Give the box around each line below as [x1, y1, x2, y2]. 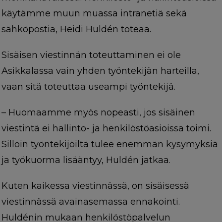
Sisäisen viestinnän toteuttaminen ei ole [1, 50, 181, 61]
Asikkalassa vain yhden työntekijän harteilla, [1, 65, 199, 77]
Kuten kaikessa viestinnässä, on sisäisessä [1, 180, 189, 192]
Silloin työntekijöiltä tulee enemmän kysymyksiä [1, 139, 218, 150]
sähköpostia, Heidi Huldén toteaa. [1, 24, 151, 35]
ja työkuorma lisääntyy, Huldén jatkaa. [1, 155, 170, 166]
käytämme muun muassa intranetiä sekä [1, 8, 187, 19]
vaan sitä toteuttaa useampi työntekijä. [1, 81, 175, 93]
